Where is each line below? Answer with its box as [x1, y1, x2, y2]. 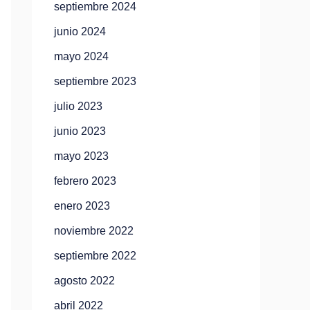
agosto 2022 [54, 275, 115, 286]
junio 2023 [54, 125, 106, 137]
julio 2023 [54, 100, 102, 112]
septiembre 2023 [54, 75, 136, 87]
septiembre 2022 [54, 250, 136, 262]
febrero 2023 [54, 175, 116, 187]
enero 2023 [54, 200, 110, 212]
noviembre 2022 [54, 225, 134, 237]
